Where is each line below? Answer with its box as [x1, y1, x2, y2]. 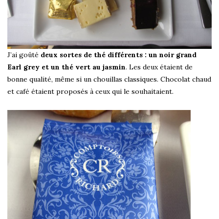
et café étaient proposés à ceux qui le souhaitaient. [7, 87, 174, 96]
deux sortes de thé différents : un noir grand [41, 50, 197, 60]
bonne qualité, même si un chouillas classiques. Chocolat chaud [7, 75, 211, 84]
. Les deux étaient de [126, 63, 193, 72]
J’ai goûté [7, 50, 41, 60]
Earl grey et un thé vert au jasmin [7, 63, 126, 72]
